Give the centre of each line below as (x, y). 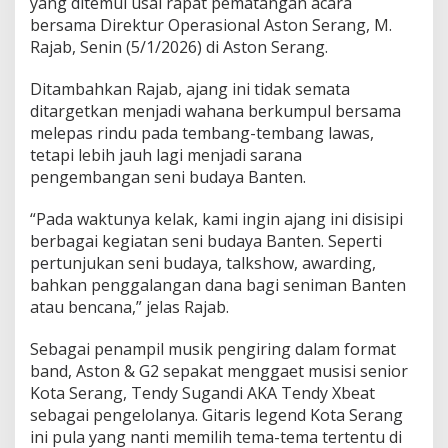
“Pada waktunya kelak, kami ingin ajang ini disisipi (216, 218)
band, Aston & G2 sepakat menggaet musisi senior (219, 370)
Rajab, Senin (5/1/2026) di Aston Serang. (179, 46)
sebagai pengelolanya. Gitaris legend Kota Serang (216, 414)
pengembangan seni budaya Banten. (168, 176)
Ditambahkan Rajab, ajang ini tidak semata (190, 88)
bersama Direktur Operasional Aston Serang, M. (211, 24)
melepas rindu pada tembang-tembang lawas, (202, 132)
